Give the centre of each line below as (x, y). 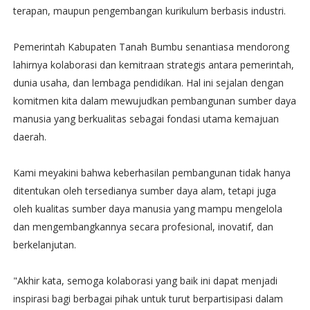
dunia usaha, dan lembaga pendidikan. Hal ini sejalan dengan (148, 83)
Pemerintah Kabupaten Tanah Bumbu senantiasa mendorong (151, 47)
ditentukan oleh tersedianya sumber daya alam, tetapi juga (144, 191)
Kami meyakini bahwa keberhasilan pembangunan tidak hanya (152, 173)
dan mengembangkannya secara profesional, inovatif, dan (143, 227)
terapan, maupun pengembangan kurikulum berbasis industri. (149, 11)
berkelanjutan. (44, 245)
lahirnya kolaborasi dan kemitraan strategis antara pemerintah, (153, 65)
